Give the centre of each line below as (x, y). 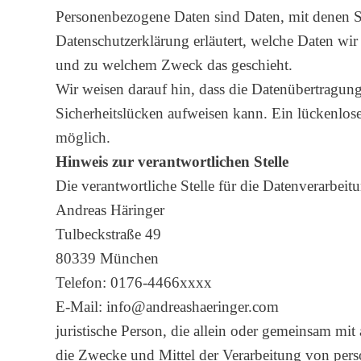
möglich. (83, 138)
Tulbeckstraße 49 (108, 234)
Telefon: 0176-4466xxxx (134, 283)
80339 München (107, 259)
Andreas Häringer (110, 210)
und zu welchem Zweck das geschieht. (174, 65)
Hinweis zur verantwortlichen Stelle (172, 162)
